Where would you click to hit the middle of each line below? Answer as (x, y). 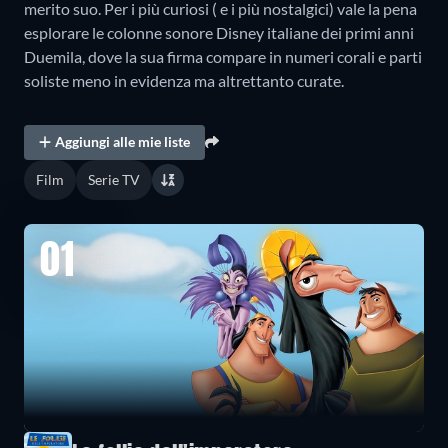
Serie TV (114, 179)
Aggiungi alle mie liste (123, 142)
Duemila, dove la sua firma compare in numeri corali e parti (223, 56)
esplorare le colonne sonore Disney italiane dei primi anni (219, 32)
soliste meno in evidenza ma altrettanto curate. (184, 80)
